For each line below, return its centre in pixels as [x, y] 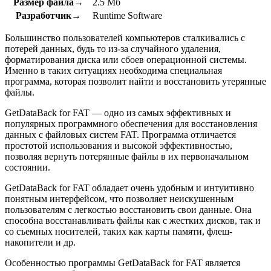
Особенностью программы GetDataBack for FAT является [122, 263]
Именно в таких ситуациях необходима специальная [113, 70]
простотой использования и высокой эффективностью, [119, 145]
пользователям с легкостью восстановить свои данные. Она [128, 209]
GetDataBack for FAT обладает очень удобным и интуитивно [129, 188]
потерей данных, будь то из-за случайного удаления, [113, 48]
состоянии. [28, 167]
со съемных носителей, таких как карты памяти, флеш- [119, 231]
